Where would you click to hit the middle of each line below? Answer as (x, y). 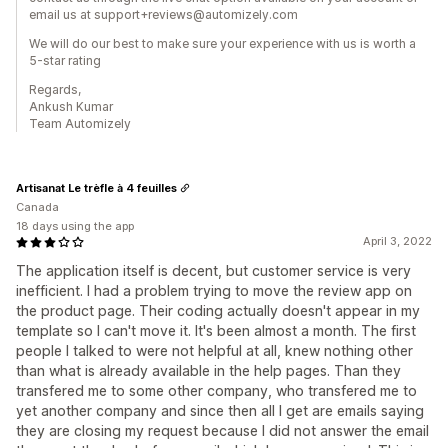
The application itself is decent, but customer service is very (213, 270)
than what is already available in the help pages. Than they (208, 370)
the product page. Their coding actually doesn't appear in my (218, 310)
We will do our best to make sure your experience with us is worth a (222, 43)
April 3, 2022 (397, 241)
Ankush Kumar (71, 106)
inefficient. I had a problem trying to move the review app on (214, 290)
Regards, (55, 89)
